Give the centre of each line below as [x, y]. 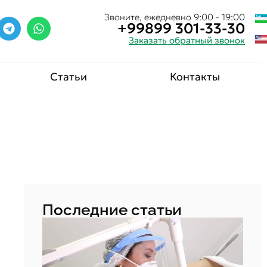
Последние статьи [112, 210]
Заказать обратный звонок [187, 40]
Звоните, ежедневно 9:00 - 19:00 [175, 17]
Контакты [195, 77]
